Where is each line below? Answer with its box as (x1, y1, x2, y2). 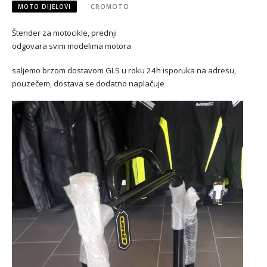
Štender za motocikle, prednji (12, 27, 117, 38)
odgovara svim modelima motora (12, 40, 131, 51)
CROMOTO (91, 2, 130, 11)
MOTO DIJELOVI (18, 2, 71, 11)
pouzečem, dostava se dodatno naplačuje (12, 77, 164, 89)
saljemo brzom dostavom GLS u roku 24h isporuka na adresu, (12, 64, 236, 76)
